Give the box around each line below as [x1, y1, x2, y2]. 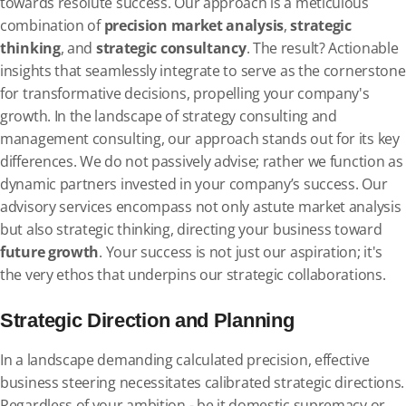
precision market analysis [103, 15, 284, 35]
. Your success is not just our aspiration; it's [99, 242, 383, 262]
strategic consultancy [95, 38, 246, 58]
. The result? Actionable [246, 38, 399, 58]
